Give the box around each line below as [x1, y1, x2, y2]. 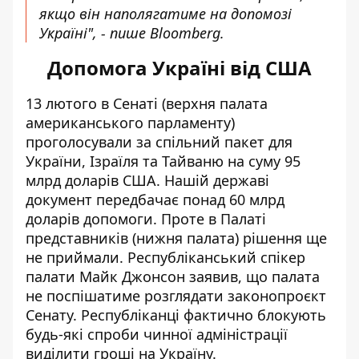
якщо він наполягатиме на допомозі [39, 4, 292, 23]
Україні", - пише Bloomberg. [39, 23, 224, 42]
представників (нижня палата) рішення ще [26, 228, 327, 248]
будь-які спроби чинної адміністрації [26, 325, 288, 344]
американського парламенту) [26, 113, 235, 132]
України [26, 151, 82, 171]
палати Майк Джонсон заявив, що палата [26, 267, 320, 286]
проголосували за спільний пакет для [26, 132, 292, 151]
